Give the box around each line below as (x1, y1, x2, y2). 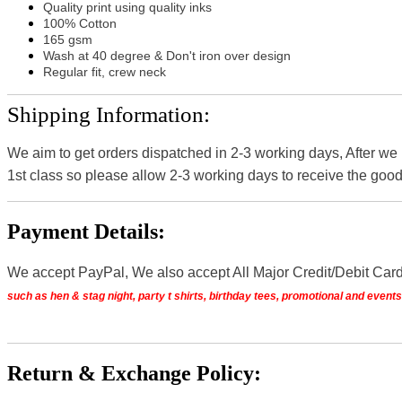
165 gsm (43, 31, 92, 47)
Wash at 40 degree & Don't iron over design (43, 48, 291, 63)
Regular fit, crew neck (43, 64, 166, 79)
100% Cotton (43, 15, 117, 31)
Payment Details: (7, 219, 165, 243)
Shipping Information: (7, 101, 210, 127)
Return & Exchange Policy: (7, 362, 261, 386)
